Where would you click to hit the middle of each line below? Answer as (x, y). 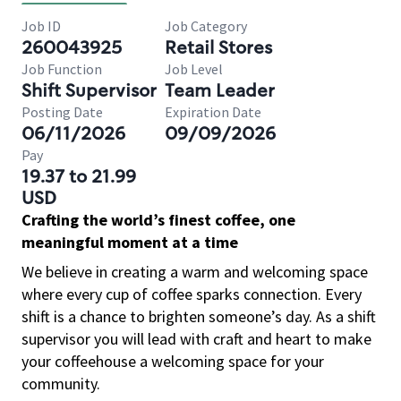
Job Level (194, 69)
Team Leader (220, 90)
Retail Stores (218, 47)
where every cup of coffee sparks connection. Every (192, 294)
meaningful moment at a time (130, 242)
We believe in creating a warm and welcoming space (195, 272)
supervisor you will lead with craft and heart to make (196, 339)
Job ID (41, 26)
